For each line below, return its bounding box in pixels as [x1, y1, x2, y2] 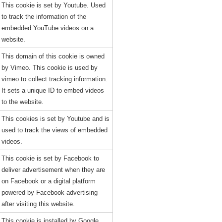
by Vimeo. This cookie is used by [1, 64, 98, 71]
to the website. [1, 98, 44, 106]
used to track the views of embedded [1, 126, 108, 134]
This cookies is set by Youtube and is [1, 115, 110, 122]
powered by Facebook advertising [1, 189, 98, 196]
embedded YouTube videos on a [1, 24, 94, 32]
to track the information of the [1, 13, 86, 20]
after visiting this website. [1, 200, 75, 208]
